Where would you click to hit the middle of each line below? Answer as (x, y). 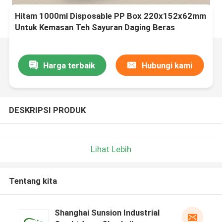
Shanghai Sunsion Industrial (107, 213)
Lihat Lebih (111, 149)
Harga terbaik (69, 65)
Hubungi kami (167, 65)
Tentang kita (33, 181)
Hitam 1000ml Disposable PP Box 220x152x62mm (111, 16)
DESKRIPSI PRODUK (47, 110)
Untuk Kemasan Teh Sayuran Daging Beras (95, 28)
